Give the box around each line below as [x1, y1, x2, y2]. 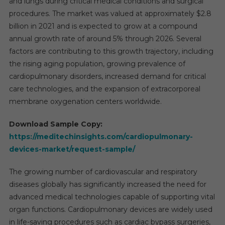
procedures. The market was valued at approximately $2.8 [9, 9, 211, 18]
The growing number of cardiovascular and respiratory [9, 167, 197, 176]
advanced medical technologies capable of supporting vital [9, 192, 215, 201]
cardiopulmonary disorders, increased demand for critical [9, 71, 206, 81]
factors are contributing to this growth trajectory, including [9, 46, 213, 56]
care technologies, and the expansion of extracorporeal [9, 84, 200, 93]
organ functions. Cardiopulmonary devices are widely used [9, 204, 212, 214]
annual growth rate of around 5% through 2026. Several [9, 34, 201, 43]
